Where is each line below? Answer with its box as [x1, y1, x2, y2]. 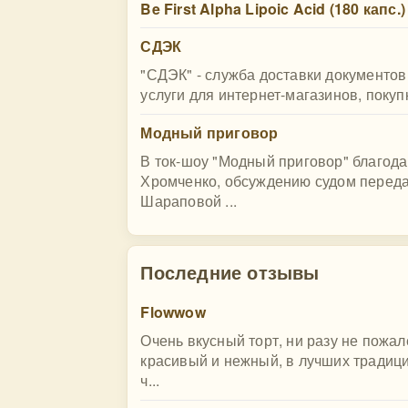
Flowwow [140, 301, 206, 322]
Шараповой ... [140, 190, 237, 211]
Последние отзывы [140, 259, 320, 285]
